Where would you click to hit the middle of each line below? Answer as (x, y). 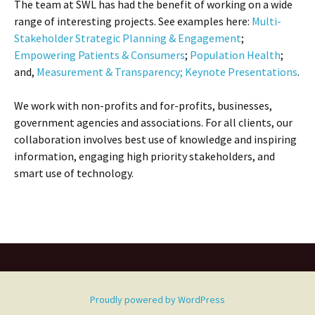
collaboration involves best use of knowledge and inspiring (155, 139)
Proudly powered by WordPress (157, 300)
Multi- (266, 21)
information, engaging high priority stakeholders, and (144, 156)
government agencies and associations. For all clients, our (153, 122)
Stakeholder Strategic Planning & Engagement (128, 38)
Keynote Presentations (241, 72)
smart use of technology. (74, 173)
